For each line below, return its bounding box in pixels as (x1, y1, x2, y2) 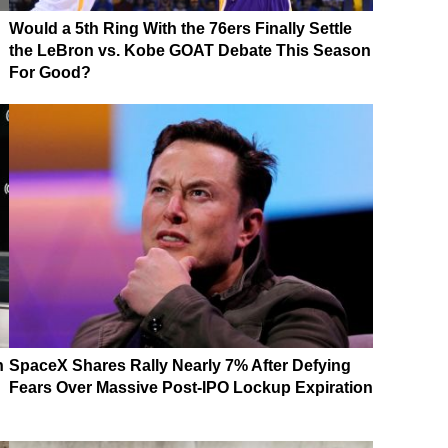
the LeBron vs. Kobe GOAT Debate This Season (9, 41, 371, 59)
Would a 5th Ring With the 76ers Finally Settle (9, 19, 352, 37)
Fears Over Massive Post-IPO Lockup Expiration (9, 378, 373, 396)
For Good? (9, 63, 91, 81)
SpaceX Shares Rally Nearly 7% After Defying (9, 356, 351, 374)
